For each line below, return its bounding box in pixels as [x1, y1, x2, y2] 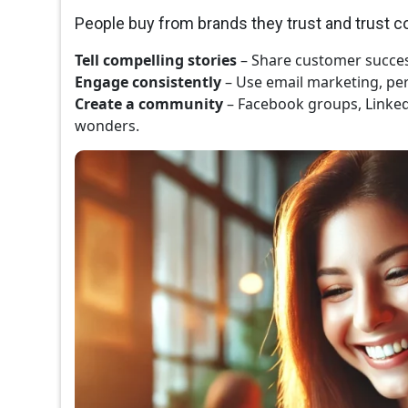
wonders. [75, 116, 140, 137]
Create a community [75, 94, 224, 115]
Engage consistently [75, 72, 222, 93]
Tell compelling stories [75, 50, 238, 71]
